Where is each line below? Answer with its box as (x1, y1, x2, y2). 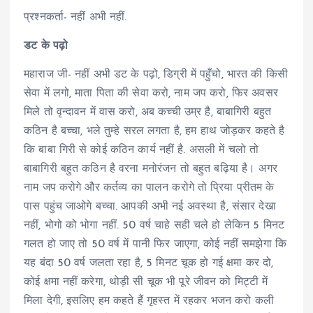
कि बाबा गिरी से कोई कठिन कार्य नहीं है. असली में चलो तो (24, 145, 259, 156)
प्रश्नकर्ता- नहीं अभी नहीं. (24, 12, 127, 24)
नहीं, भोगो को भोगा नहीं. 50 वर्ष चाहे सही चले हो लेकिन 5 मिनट (24, 220, 284, 232)
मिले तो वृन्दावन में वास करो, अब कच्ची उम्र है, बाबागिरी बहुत (24, 107, 271, 119)
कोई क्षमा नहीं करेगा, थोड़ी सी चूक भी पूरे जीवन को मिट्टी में (24, 277, 268, 289)
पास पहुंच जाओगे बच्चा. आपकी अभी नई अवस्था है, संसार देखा (24, 201, 276, 213)
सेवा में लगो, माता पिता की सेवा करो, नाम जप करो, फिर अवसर (24, 88, 278, 100)
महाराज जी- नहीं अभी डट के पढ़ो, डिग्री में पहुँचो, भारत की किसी (24, 69, 288, 81)
